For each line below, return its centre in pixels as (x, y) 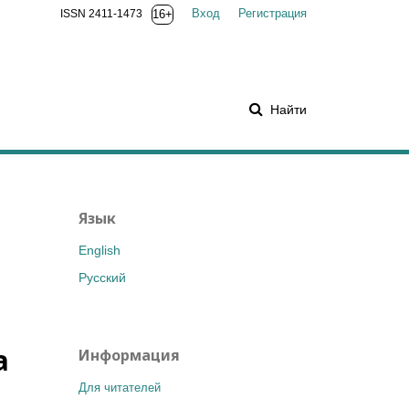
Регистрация (273, 13)
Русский (102, 278)
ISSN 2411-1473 (101, 14)
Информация (129, 355)
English (100, 250)
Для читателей (120, 388)
